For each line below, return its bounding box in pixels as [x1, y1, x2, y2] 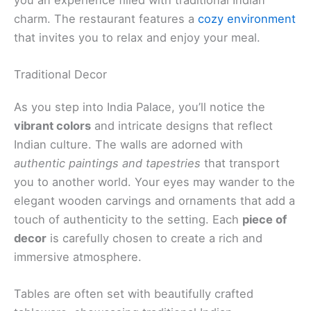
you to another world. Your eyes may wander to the [14, 174, 295, 189]
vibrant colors [14, 118, 91, 133]
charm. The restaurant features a [14, 11, 198, 26]
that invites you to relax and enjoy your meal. [14, 30, 260, 44]
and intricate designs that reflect [91, 118, 273, 133]
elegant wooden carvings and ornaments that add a [14, 193, 295, 208]
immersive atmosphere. [14, 249, 142, 264]
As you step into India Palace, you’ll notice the [14, 99, 265, 114]
